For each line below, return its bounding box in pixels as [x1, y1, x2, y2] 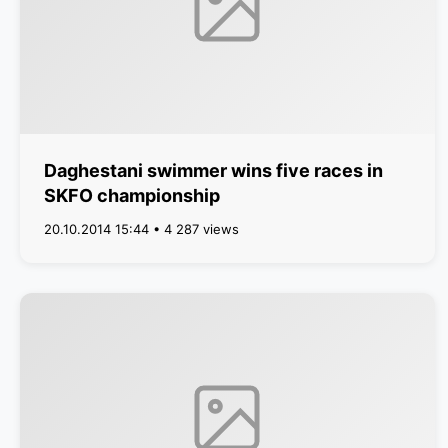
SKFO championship [44, 185, 220, 206]
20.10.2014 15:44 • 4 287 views [44, 221, 239, 237]
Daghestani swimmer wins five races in [44, 160, 383, 181]
